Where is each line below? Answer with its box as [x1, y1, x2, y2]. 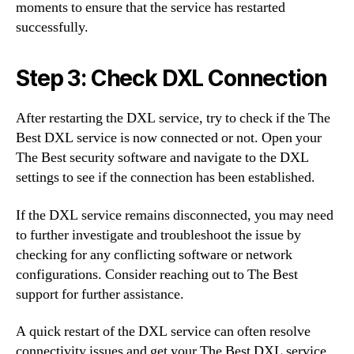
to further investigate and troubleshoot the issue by [16, 225, 301, 244]
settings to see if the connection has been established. [16, 168, 315, 186]
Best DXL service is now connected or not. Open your [16, 129, 322, 147]
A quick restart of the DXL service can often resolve [16, 322, 311, 341]
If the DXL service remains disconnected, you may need [16, 205, 333, 224]
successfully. [16, 18, 88, 36]
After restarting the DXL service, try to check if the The [16, 109, 330, 127]
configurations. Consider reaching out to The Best [16, 265, 298, 284]
